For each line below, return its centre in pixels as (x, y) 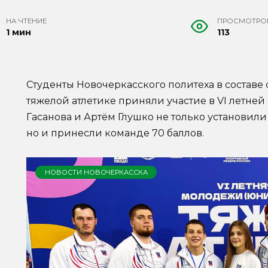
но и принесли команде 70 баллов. (115, 133)
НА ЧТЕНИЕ (27, 21)
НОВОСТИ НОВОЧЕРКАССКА (96, 172)
